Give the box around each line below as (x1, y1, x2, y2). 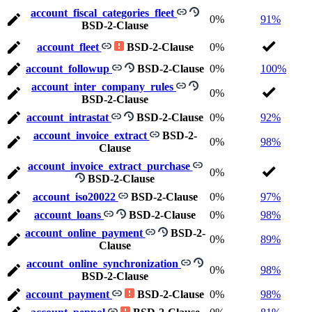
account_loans (34, 209, 104, 221)
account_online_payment (24, 227, 146, 240)
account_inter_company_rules (31, 81, 176, 93)
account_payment (26, 288, 112, 301)
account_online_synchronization (26, 258, 181, 270)
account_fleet (36, 41, 102, 54)
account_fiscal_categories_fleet (31, 7, 177, 19)
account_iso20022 (32, 191, 118, 203)
